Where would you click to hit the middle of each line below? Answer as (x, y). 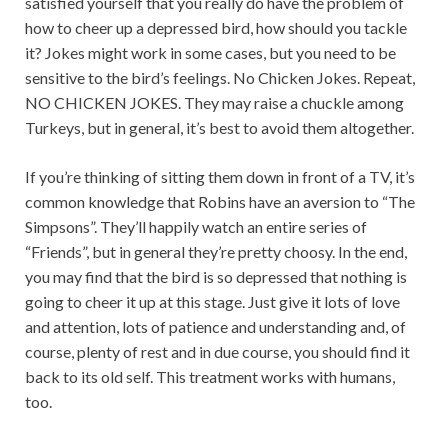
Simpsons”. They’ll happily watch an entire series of (196, 226)
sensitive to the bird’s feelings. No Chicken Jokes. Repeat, (220, 77)
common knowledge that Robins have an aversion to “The (220, 201)
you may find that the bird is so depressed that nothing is (216, 276)
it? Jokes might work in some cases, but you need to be (210, 52)
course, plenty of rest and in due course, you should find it (217, 351)
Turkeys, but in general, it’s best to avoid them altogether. (219, 127)
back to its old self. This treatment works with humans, (210, 376)
